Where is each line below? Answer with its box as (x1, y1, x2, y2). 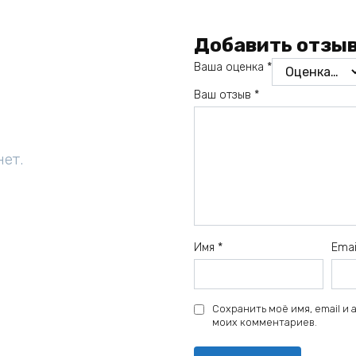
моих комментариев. (212, 316, 317, 329)
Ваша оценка (194, 60, 267, 75)
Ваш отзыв (194, 88, 254, 103)
